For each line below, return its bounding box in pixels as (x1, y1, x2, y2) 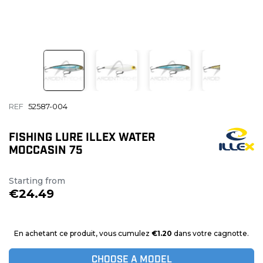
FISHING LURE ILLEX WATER (9, 133, 155, 144)
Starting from (9, 176, 65, 187)
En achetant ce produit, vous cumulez (14, 229, 151, 238)
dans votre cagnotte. (172, 229, 249, 238)
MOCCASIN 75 (9, 146, 83, 157)
